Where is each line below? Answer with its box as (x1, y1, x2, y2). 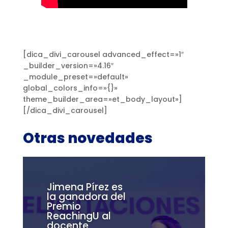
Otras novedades (22, 128, 153, 148)
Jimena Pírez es (46, 180, 123, 194)
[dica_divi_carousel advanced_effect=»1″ (22, 49, 184, 60)
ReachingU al (46, 209, 111, 223)
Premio (46, 199, 81, 214)
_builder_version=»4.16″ (22, 60, 113, 71)
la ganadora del (46, 190, 126, 204)
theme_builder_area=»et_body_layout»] (22, 94, 182, 104)
